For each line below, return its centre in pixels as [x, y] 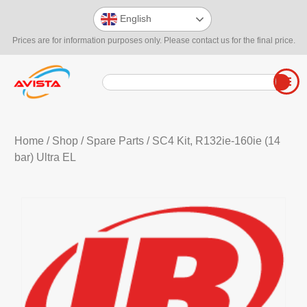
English [134, 18]
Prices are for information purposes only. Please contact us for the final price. [153, 40]
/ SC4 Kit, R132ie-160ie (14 [212, 141]
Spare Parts [115, 141]
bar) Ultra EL [45, 158]
